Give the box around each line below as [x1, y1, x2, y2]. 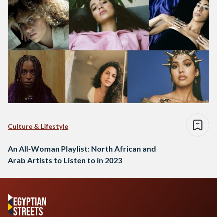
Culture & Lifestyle [8, 122, 68, 130]
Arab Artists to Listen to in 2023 [8, 155, 122, 165]
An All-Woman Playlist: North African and [8, 143, 156, 153]
